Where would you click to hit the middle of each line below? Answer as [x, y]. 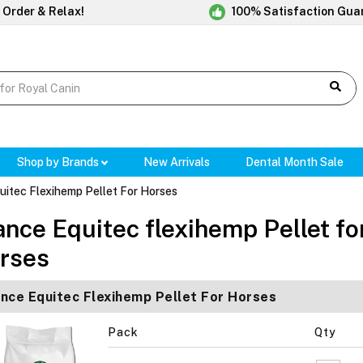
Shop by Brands [59, 162]
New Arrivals [177, 162]
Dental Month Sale [295, 162]
